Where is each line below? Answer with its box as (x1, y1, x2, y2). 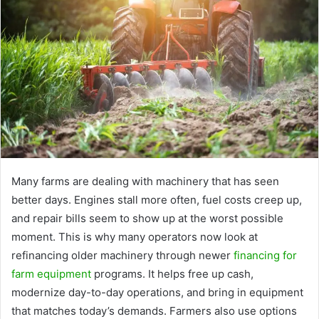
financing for (234, 249, 297, 263)
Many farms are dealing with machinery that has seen (11, 174, 279, 189)
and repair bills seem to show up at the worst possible (11, 211, 283, 226)
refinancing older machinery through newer (11, 249, 234, 263)
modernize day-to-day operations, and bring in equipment (11, 286, 303, 300)
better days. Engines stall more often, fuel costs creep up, (11, 193, 302, 207)
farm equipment (11, 267, 91, 281)
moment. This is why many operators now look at (11, 230, 258, 244)
